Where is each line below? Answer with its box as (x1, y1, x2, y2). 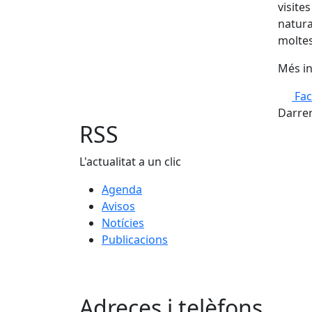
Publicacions (102, 232, 168, 247)
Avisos (102, 198, 135, 214)
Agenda (102, 182, 142, 197)
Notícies (102, 215, 144, 231)
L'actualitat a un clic (79, 154, 181, 169)
